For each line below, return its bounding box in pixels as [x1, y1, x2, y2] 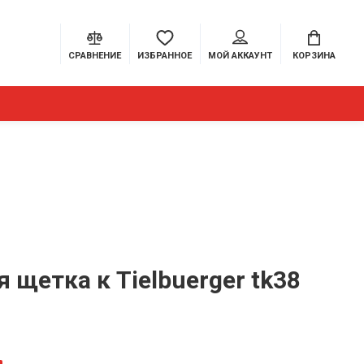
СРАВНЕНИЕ [68, 50, 121, 61]
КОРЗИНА [292, 50, 336, 61]
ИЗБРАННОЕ [137, 50, 192, 61]
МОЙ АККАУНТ [208, 50, 272, 61]
